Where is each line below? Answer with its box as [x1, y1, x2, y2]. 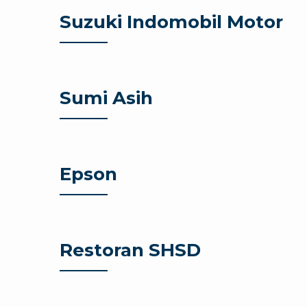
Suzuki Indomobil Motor [60, 11, 283, 34]
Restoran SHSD [60, 239, 201, 262]
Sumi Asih [60, 87, 153, 110]
